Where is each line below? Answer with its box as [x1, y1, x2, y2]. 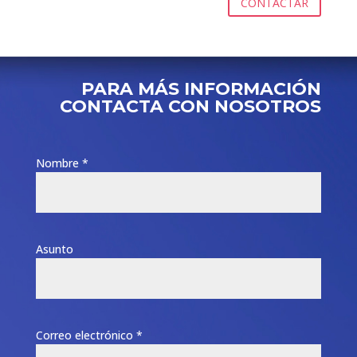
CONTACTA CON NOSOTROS [60, 95, 322, 117]
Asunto [36, 241, 74, 257]
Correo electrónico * [36, 327, 143, 343]
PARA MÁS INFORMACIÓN [81, 77, 322, 100]
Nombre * [36, 155, 89, 171]
